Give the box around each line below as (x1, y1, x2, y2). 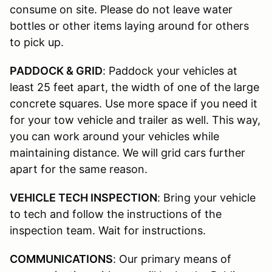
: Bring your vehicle (157, 191, 256, 205)
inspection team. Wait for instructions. (10, 224, 212, 237)
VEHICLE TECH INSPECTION (10, 191, 157, 205)
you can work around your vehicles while (10, 130, 219, 143)
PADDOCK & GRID (10, 64, 103, 78)
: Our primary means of (113, 253, 231, 266)
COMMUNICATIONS (10, 253, 113, 266)
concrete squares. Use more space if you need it (10, 97, 257, 110)
